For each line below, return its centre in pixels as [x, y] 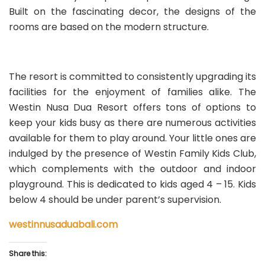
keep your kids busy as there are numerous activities [132, 123]
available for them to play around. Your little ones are [132, 138]
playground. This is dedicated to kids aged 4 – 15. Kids [132, 185]
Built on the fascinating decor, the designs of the [132, 11]
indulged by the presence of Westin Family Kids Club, [132, 154]
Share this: [28, 254]
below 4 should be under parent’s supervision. [115, 200]
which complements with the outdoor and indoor [132, 169]
